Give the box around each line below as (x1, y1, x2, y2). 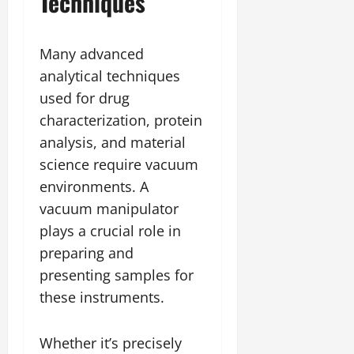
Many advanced (40, 43, 144, 63)
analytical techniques (40, 66, 180, 85)
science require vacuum (40, 154, 198, 174)
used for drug (40, 88, 130, 107)
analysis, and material (40, 132, 186, 152)
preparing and (40, 243, 134, 262)
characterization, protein (40, 110, 202, 130)
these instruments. (40, 287, 168, 307)
